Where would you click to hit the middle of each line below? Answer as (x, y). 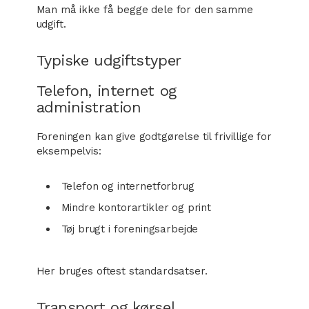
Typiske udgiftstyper (109, 60)
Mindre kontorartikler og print (136, 208)
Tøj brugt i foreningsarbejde (130, 229)
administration (89, 107)
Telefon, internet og (106, 91)
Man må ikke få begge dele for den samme (144, 10)
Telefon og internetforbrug (128, 186)
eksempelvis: (69, 151)
